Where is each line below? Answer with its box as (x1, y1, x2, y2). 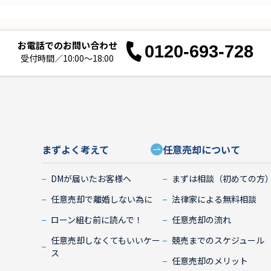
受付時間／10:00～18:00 (21, 51, 114, 64)
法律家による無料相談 (172, 193, 257, 206)
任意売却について (163, 142, 241, 157)
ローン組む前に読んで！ (51, 214, 143, 226)
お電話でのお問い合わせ (17, 38, 117, 51)
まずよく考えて (42, 142, 109, 157)
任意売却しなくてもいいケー (51, 234, 161, 247)
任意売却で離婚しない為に (51, 193, 153, 206)
